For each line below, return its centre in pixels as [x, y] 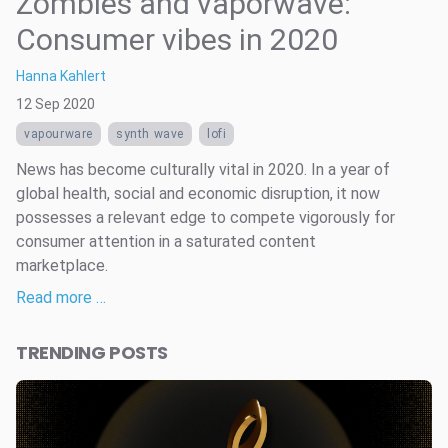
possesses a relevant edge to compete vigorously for [205, 217]
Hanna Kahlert [61, 76]
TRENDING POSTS [92, 352]
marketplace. [62, 265]
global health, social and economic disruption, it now [198, 193]
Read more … [61, 297]
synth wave [150, 134]
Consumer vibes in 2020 [177, 39]
